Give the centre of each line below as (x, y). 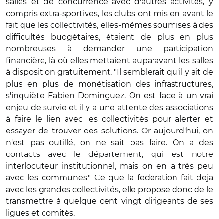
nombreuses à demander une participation (109, 48)
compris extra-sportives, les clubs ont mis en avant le (109, 13)
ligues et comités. (41, 213)
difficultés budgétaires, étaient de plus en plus (109, 37)
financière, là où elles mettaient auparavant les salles (109, 60)
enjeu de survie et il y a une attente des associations (109, 107)
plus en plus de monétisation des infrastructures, (109, 84)
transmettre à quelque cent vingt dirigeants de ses (109, 201)
